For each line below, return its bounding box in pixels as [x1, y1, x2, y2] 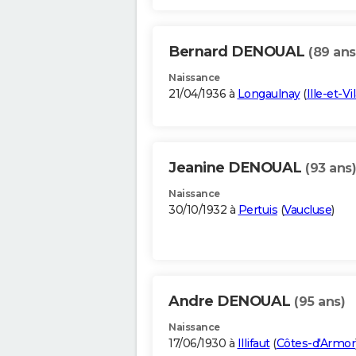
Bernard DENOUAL [168, 43, 308, 61]
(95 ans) [294, 294, 345, 310]
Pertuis [238, 203, 277, 218]
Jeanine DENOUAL [168, 159, 305, 177]
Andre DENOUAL [168, 292, 294, 311]
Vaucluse [284, 203, 331, 218]
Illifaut [237, 336, 270, 351]
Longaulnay [237, 87, 300, 102]
